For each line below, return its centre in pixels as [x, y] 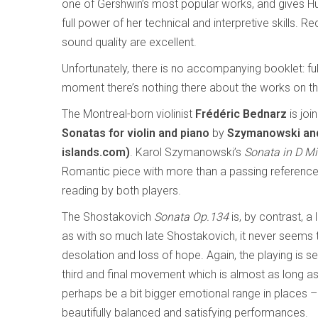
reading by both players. [121, 191]
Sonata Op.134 [191, 217]
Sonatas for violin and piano [137, 133]
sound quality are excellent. [129, 42]
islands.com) [96, 152]
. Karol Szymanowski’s [187, 152]
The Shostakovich [108, 217]
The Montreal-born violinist [128, 114]
